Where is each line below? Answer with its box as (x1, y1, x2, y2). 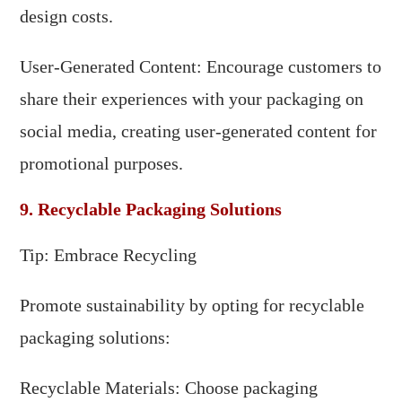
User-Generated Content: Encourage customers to (20, 57, 382, 77)
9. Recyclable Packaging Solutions (20, 199, 283, 220)
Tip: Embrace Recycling (20, 245, 197, 266)
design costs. (20, 6, 114, 27)
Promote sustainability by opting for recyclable (20, 295, 365, 316)
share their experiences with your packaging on (20, 89, 364, 109)
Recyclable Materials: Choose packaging (20, 378, 319, 398)
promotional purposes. (20, 153, 184, 174)
